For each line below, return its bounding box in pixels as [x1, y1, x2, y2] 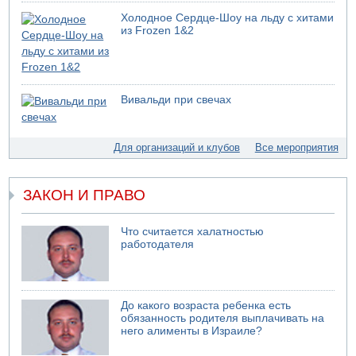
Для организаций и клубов [113, 141, 240, 154]
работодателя [121, 238, 195, 250]
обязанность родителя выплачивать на [121, 312, 325, 325]
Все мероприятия [254, 141, 339, 154]
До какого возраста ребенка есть [121, 300, 292, 312]
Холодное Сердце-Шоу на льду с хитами [121, 11, 335, 24]
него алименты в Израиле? [121, 325, 263, 338]
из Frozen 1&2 [121, 24, 195, 37]
